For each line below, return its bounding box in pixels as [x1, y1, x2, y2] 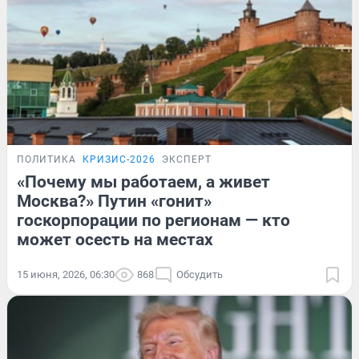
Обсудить [176, 268, 223, 281]
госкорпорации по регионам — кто [17, 211, 290, 231]
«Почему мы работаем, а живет [17, 172, 270, 192]
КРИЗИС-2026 [83, 154, 155, 166]
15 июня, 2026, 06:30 [17, 268, 115, 281]
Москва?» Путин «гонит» [17, 192, 212, 212]
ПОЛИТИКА [17, 154, 76, 166]
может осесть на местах [17, 230, 213, 250]
